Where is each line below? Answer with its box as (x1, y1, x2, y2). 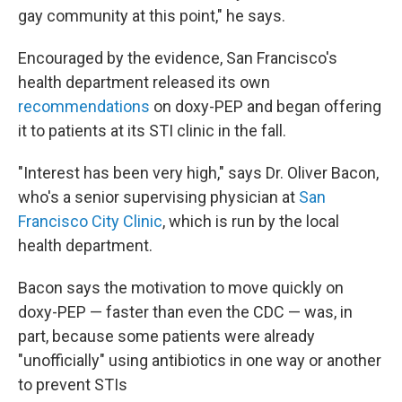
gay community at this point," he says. (18, 6, 285, 25)
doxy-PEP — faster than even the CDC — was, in (18, 302, 353, 321)
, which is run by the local (162, 212, 339, 231)
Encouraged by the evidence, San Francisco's (18, 48, 337, 67)
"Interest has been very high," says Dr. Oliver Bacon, (18, 163, 379, 182)
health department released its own (18, 73, 270, 92)
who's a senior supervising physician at (18, 188, 299, 206)
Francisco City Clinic (18, 212, 162, 231)
